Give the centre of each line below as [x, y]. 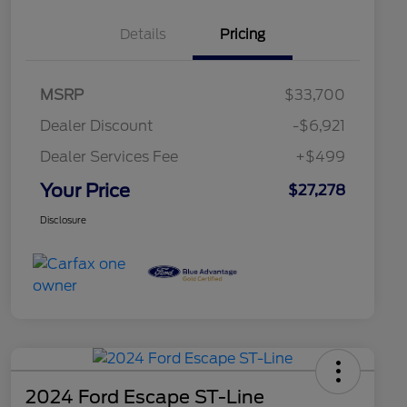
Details [143, 35]
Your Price [85, 191]
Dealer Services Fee [109, 157]
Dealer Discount [97, 126]
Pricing [243, 35]
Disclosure [63, 220]
